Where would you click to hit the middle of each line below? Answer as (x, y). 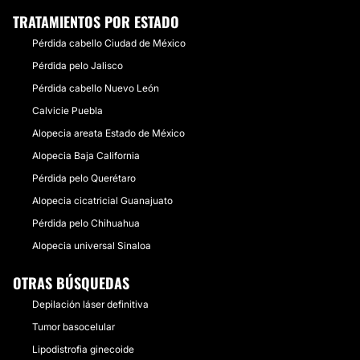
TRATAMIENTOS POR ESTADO (96, 22)
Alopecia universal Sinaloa (92, 245)
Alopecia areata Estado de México (108, 133)
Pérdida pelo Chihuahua (86, 223)
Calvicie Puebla (67, 110)
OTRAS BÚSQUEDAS (71, 283)
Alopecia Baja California (86, 155)
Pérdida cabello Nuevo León (96, 88)
